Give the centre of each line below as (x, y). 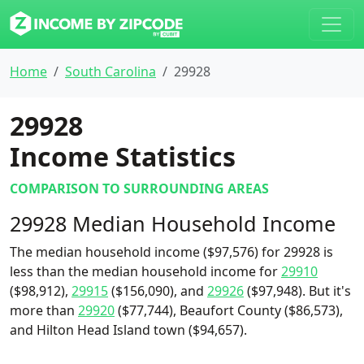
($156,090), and (158, 291)
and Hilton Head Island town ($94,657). (128, 330)
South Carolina (110, 71)
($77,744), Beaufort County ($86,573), (229, 310)
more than (44, 310)
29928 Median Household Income (173, 223)
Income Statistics (123, 156)
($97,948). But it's (297, 291)
